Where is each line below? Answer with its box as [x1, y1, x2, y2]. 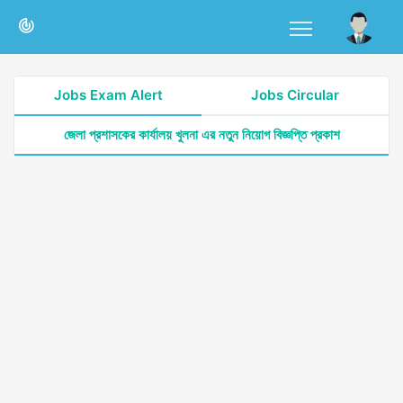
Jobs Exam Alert [53, 86, 163, 103]
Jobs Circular [251, 86, 339, 103]
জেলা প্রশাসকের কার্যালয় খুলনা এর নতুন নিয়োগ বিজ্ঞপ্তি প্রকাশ [63, 126, 340, 143]
